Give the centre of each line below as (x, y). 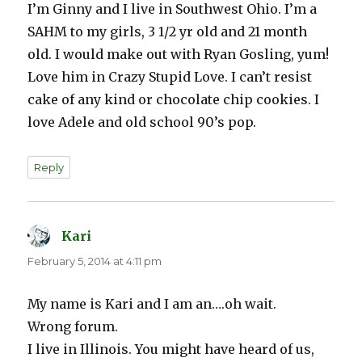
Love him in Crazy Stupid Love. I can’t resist (170, 77)
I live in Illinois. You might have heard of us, (171, 349)
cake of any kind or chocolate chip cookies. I (174, 100)
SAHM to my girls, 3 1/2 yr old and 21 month (168, 32)
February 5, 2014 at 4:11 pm (95, 261)
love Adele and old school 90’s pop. (142, 122)
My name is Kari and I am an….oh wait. (152, 304)
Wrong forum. (73, 327)
